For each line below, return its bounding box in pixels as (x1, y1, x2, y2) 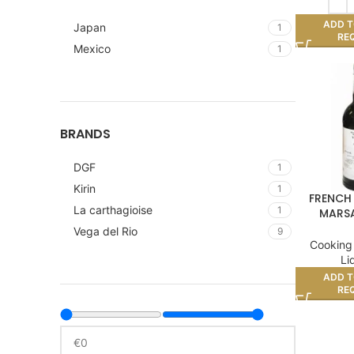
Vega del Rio (73, 224, 137, 238)
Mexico (73, 42, 111, 55)
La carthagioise (73, 203, 153, 217)
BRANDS (60, 125, 111, 143)
